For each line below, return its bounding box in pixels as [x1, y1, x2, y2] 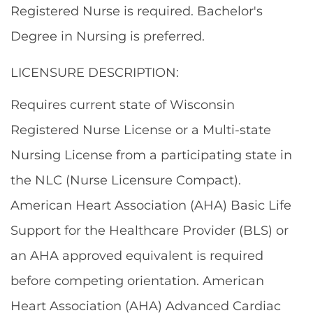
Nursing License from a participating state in [10, 147, 292, 163]
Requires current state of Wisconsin [10, 96, 235, 113]
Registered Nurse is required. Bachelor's [10, 3, 263, 20]
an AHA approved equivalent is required [10, 247, 263, 264]
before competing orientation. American [10, 272, 264, 289]
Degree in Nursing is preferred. [10, 28, 205, 45]
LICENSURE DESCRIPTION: [10, 64, 179, 81]
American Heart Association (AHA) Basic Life [10, 197, 291, 214]
